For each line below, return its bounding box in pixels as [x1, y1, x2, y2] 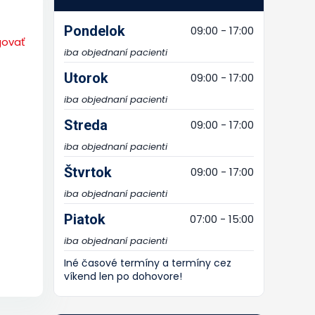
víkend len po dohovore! [64, 269, 182, 283]
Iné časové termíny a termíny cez [64, 256, 231, 270]
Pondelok [64, 22, 125, 39]
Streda [64, 117, 108, 134]
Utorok [64, 70, 108, 86]
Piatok [64, 211, 105, 228]
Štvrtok [64, 164, 112, 181]
